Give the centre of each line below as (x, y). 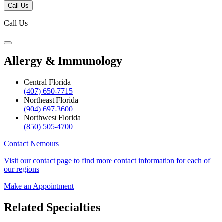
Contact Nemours (31, 144)
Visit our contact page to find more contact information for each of (107, 161)
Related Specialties (52, 207)
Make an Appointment (39, 186)
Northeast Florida (51, 100)
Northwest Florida (52, 118)
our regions (22, 169)
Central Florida (47, 82)
